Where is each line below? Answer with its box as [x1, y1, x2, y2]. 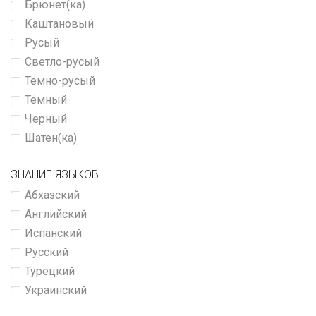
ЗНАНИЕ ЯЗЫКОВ [11, 168, 99, 181]
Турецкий [25, 265, 75, 278]
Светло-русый [25, 55, 99, 68]
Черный [25, 112, 67, 126]
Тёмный [25, 93, 67, 107]
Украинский [25, 284, 87, 297]
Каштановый [25, 17, 94, 30]
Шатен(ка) [25, 131, 77, 145]
